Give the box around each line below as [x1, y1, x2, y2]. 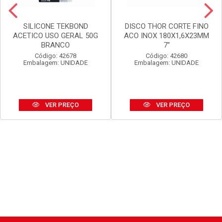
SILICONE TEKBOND [23, 22, 88, 31]
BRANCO [41, 41, 70, 50]
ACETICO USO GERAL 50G [13, 31, 98, 41]
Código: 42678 [35, 52, 76, 60]
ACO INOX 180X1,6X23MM [124, 31, 209, 41]
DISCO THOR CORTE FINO [124, 22, 209, 31]
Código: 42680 [146, 52, 187, 60]
